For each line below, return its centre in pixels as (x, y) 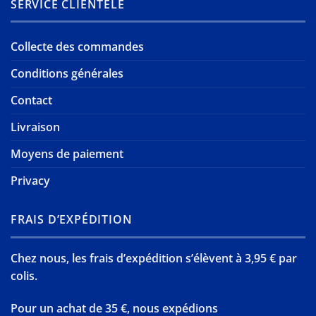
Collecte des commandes (77, 47)
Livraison (35, 127)
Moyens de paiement (67, 154)
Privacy (30, 181)
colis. (24, 275)
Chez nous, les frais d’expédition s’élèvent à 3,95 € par (154, 258)
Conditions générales (67, 74)
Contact (31, 101)
